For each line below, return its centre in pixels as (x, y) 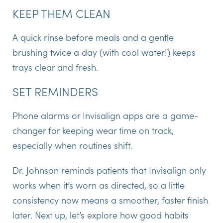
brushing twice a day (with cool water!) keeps (104, 52)
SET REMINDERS (55, 91)
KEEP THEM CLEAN (61, 13)
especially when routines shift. (72, 145)
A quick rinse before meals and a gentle (93, 37)
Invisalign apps (113, 115)
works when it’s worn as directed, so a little (99, 185)
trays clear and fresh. (55, 67)
